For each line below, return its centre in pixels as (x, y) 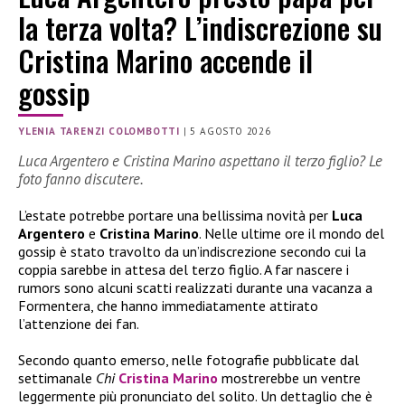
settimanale (57, 378)
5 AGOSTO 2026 (231, 131)
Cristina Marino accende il (165, 60)
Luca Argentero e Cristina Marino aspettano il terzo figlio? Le (200, 161)
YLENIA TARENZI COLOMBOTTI (99, 131)
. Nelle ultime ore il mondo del (292, 234)
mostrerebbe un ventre (289, 378)
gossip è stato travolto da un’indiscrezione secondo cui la (192, 252)
